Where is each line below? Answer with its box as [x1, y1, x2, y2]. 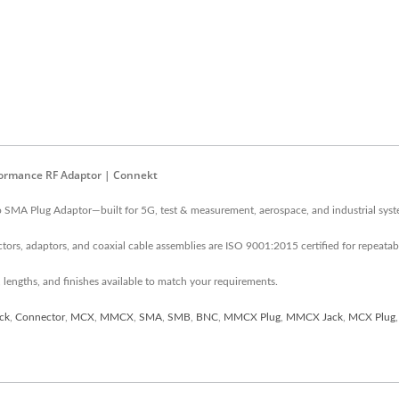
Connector [15, 312, 65, 322]
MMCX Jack [286, 312, 343, 322]
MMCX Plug [224, 312, 281, 322]
